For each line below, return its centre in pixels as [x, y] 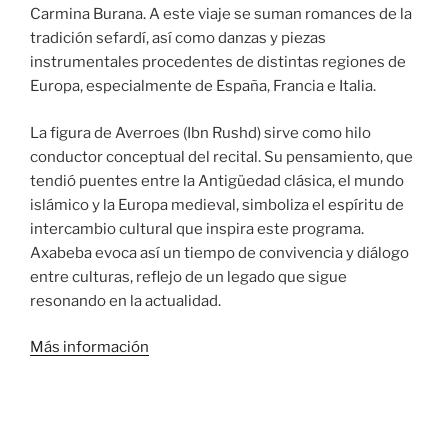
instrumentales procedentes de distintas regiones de [218, 62]
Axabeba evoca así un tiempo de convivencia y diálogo [219, 252]
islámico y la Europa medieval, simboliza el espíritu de [217, 204]
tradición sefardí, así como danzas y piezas [178, 38]
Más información [89, 347]
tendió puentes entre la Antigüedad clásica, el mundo [217, 180]
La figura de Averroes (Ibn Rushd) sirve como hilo [200, 132]
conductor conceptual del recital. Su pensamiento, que [221, 156]
